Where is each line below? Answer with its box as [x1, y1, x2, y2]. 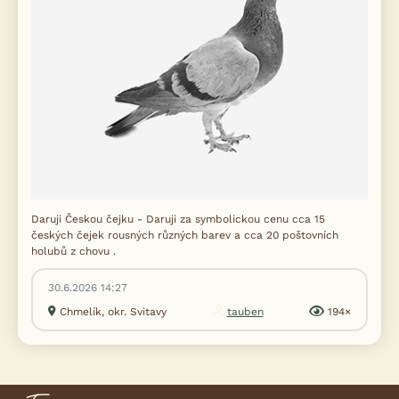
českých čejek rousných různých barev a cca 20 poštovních [31, 229, 338, 241]
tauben [226, 305, 264, 318]
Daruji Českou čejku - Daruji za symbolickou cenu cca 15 [31, 213, 325, 225]
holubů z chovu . [31, 245, 116, 257]
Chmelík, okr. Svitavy [60, 305, 167, 318]
